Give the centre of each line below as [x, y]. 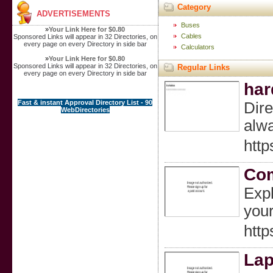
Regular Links [203, 67]
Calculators [197, 47]
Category [194, 7]
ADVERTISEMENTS [73, 14]
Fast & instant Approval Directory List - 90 [85, 102]
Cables [191, 36]
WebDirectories [85, 110]
